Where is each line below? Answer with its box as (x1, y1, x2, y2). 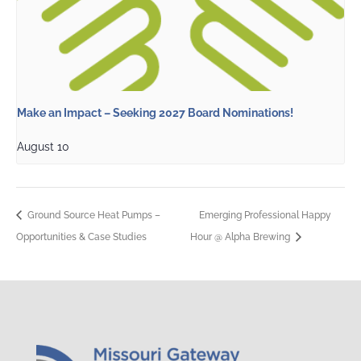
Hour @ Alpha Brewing (189, 231, 293, 243)
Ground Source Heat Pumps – (25, 209, 160, 221)
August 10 (17, 139, 69, 154)
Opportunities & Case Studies (16, 231, 147, 243)
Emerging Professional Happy (198, 209, 331, 221)
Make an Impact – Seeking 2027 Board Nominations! (17, 106, 293, 120)
